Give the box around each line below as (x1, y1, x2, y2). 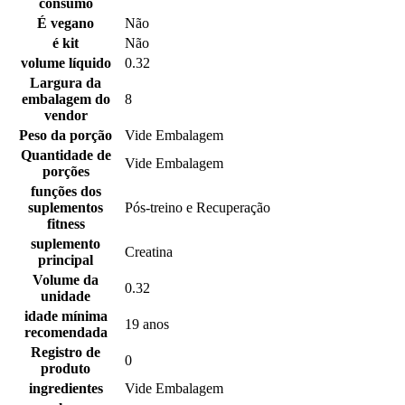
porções (42, 164, 89, 180)
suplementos (28, 200, 103, 216)
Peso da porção (19, 127, 112, 144)
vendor (43, 108, 88, 124)
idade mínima (24, 308, 108, 325)
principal (38, 252, 93, 268)
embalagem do (21, 91, 110, 108)
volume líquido (20, 55, 111, 71)
